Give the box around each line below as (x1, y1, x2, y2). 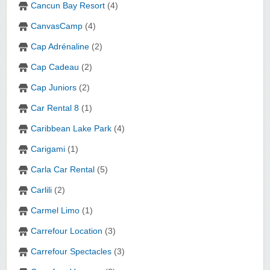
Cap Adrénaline (31, 42, 89, 52)
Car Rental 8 (31, 104, 79, 113)
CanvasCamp (31, 22, 83, 31)
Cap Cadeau (31, 63, 79, 72)
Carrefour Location (31, 227, 102, 236)
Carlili (31, 186, 52, 195)
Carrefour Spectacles (31, 247, 111, 257)
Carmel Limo (31, 206, 80, 216)
